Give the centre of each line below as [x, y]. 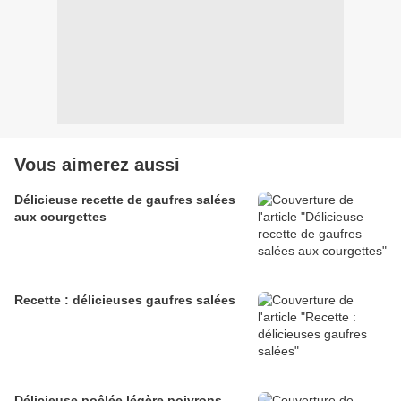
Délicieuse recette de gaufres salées [125, 200]
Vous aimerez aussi [97, 165]
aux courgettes [60, 217]
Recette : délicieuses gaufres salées [125, 300]
